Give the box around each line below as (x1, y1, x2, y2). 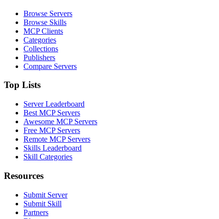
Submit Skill (23, 199, 62, 208)
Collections (23, 44, 58, 53)
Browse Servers (23, 9, 72, 18)
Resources (4, 170, 44, 181)
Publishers (23, 53, 55, 62)
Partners (23, 208, 48, 217)
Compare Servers (23, 62, 77, 70)
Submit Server (23, 190, 67, 199)
